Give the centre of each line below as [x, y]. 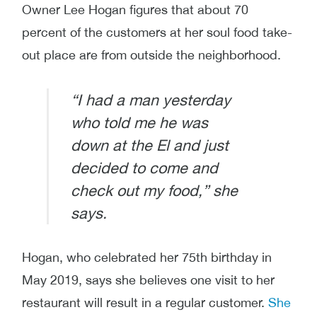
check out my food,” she [154, 190]
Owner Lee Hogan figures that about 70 [135, 10]
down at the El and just [149, 145]
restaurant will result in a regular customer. [145, 302]
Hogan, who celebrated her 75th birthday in [147, 257]
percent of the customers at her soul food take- [157, 33]
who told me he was [139, 122]
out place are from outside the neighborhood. [153, 55]
